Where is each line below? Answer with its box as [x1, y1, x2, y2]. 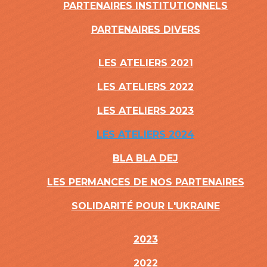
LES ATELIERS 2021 [98, 57, 193, 69]
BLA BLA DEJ [113, 153, 178, 164]
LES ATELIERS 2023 [97, 105, 194, 116]
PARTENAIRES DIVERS [91, 24, 200, 35]
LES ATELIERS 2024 [97, 129, 194, 140]
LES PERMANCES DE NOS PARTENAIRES [46, 176, 244, 188]
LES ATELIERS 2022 [97, 81, 194, 92]
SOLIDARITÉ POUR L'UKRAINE [71, 200, 220, 212]
